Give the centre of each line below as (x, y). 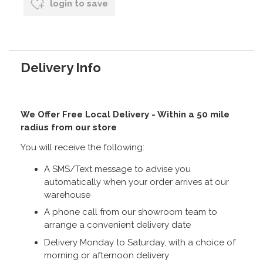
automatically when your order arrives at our (136, 182)
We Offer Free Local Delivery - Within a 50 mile (125, 114)
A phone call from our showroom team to (131, 212)
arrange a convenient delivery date (117, 225)
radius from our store (69, 127)
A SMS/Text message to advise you (117, 169)
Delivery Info (61, 67)
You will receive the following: (82, 147)
